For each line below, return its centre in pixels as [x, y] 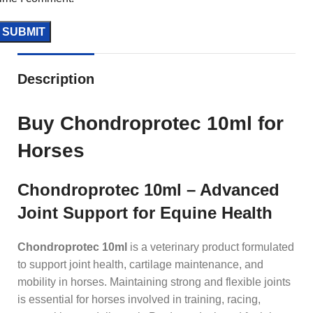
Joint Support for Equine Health [145, 212]
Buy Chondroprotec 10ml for [151, 123]
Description [56, 79]
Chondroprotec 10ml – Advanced [148, 189]
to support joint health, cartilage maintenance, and [140, 264]
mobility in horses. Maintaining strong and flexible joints [154, 282]
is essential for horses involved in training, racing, [139, 299]
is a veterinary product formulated [211, 247]
